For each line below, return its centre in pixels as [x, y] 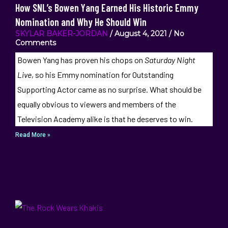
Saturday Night [170, 60]
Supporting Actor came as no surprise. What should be [109, 89]
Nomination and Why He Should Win [81, 22]
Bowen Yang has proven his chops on [81, 60]
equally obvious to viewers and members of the [96, 104]
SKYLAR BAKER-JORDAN [62, 34]
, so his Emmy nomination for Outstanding [102, 75]
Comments [36, 43]
